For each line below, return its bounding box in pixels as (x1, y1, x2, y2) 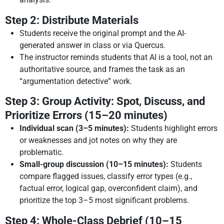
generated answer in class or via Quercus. (19, 40, 166, 50)
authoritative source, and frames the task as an (19, 64, 185, 74)
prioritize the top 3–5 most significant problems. (19, 195, 191, 205)
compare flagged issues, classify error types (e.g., (19, 171, 192, 181)
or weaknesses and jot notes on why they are (19, 135, 177, 145)
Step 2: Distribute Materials (5, 13, 138, 26)
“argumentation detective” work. (19, 76, 134, 86)
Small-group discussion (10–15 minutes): (19, 159, 169, 169)
